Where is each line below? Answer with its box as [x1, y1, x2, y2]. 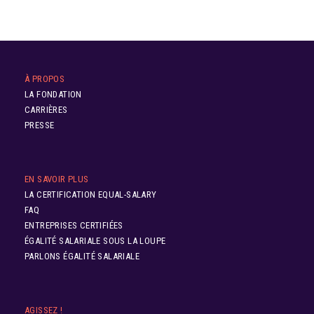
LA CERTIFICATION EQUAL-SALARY [25, 189, 157, 200]
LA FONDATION [25, 89, 82, 100]
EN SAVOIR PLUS [25, 174, 89, 185]
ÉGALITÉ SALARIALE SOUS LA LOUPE [25, 235, 166, 247]
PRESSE [25, 120, 55, 131]
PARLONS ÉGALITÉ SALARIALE [25, 251, 139, 262]
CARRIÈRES [25, 104, 68, 116]
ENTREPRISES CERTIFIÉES [25, 220, 123, 231]
